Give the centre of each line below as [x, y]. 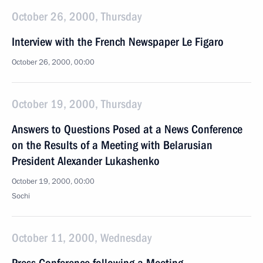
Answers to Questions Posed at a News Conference [127, 129]
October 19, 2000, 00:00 [53, 181]
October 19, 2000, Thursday [77, 104]
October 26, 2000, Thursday [77, 16]
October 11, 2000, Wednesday [82, 238]
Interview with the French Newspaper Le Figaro [118, 42]
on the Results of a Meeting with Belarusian [112, 145]
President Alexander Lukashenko [86, 161]
